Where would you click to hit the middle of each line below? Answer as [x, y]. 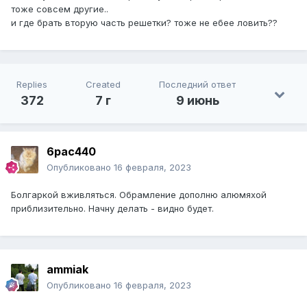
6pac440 [71, 152]
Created [103, 85]
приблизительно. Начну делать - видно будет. [112, 209]
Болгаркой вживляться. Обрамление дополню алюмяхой [139, 195]
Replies [32, 85]
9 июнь [197, 101]
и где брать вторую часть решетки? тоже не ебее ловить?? [144, 23]
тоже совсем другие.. [60, 9]
